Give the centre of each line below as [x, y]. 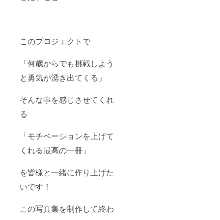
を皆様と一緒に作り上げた [67, 172]
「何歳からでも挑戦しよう [67, 63]
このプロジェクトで [55, 41]
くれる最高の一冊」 [55, 150]
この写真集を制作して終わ [67, 209]
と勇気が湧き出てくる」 [63, 78]
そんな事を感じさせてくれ [67, 100]
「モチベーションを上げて [67, 136]
